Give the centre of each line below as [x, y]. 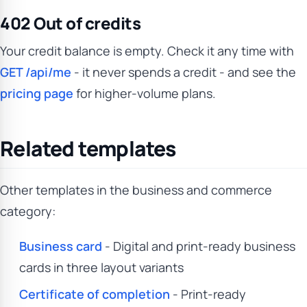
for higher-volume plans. [145, 93]
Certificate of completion [95, 294]
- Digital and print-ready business [199, 246]
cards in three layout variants [101, 267]
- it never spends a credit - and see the [184, 72]
